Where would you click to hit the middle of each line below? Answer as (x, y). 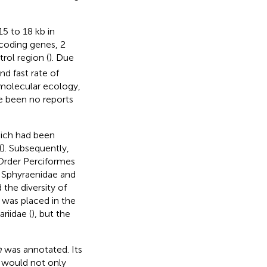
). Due (61, 57)
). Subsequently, (35, 148)
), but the (51, 213)
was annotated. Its (42, 249)
